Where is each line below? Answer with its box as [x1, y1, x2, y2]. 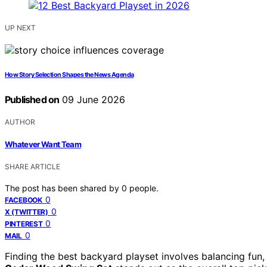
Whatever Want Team [5, 139, 82, 150]
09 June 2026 [59, 93, 126, 105]
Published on [5, 93, 60, 105]
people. [129, 183, 159, 194]
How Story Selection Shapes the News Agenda [5, 70, 134, 79]
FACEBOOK [5, 195, 42, 205]
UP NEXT [5, 23, 36, 32]
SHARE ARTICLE [5, 162, 60, 172]
